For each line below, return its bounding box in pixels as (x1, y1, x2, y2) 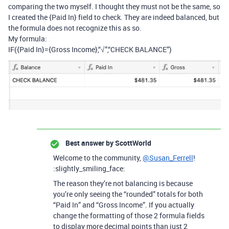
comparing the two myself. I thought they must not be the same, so (8, 2, 220, 11)
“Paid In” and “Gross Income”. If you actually (53, 200, 194, 210)
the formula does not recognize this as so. (8, 23, 142, 33)
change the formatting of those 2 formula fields (53, 211, 204, 221)
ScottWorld (113, 138, 151, 148)
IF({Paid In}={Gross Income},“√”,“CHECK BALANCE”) (8, 44, 172, 54)
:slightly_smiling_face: (53, 164, 125, 174)
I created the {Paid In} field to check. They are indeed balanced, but (8, 12, 219, 22)
